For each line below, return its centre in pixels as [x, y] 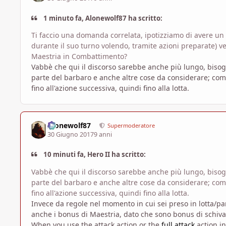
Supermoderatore [131, 125]
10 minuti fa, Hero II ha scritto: [94, 155]
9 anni [103, 135]
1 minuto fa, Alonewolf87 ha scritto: [102, 18]
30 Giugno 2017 [71, 135]
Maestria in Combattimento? [79, 56]
